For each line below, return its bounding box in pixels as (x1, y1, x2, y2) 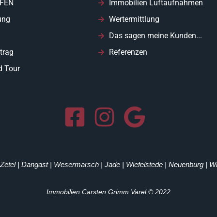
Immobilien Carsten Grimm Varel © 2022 (46, 187, 170, 196)
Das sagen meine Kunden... (108, 31, 202, 41)
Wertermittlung (108, 15, 159, 24)
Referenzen (108, 47, 147, 57)
